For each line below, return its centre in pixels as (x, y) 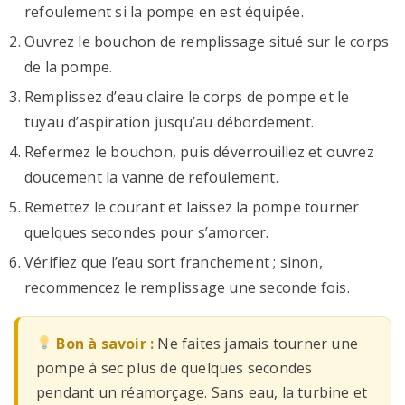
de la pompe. (69, 67)
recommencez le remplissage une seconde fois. (187, 288)
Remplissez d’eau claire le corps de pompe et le (187, 97)
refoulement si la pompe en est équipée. (164, 12)
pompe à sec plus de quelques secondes (174, 367)
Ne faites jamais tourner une (258, 343)
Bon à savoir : (105, 343)
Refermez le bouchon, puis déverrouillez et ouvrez (199, 152)
